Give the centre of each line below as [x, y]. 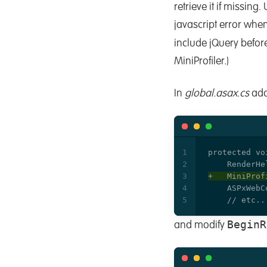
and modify [201, 225]
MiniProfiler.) [201, 62]
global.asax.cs [217, 93]
